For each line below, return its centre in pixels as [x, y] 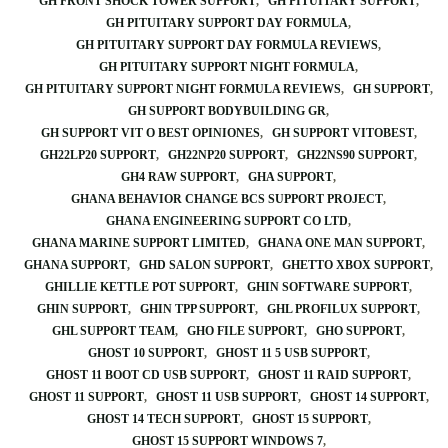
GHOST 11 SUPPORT [86, 397]
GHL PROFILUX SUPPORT [342, 309]
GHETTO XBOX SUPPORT [356, 265]
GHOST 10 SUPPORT [145, 353]
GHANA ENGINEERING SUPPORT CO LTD [227, 221]
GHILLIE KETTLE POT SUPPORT [140, 287]
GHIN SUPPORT [82, 309]
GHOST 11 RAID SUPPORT [333, 375]
